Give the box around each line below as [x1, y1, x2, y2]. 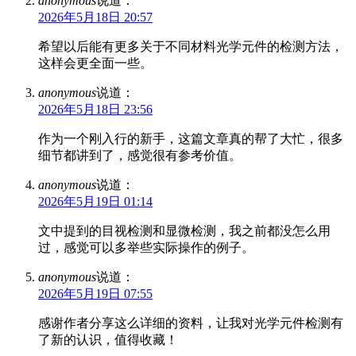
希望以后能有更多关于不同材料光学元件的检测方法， [38, 39, 343, 53]
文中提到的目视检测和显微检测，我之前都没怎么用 [38, 223, 331, 238]
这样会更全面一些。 [38, 56, 153, 70]
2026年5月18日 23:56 [38, 102, 153, 116]
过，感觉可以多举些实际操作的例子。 [38, 240, 254, 254]
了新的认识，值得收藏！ [38, 332, 178, 346]
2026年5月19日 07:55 [38, 286, 153, 300]
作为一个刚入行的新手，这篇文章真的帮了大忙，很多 [38, 131, 343, 145]
